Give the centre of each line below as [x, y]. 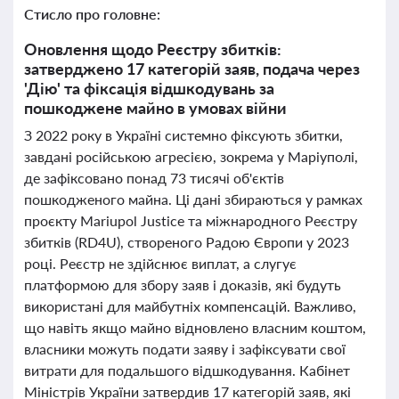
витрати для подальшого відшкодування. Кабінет [187, 370]
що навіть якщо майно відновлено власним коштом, [195, 327]
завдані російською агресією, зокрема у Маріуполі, [191, 156]
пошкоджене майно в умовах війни [155, 108]
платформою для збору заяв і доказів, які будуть [183, 285]
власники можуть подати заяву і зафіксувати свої [185, 349]
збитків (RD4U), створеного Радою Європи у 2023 [187, 242]
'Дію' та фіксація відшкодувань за [149, 88]
